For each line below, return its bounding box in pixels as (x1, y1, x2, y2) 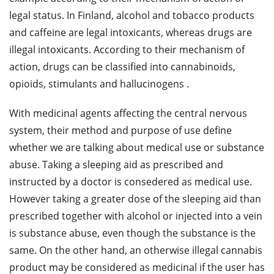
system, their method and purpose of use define (9, 124, 232, 137)
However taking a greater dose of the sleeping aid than (9, 192, 261, 206)
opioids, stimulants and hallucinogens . (9, 77, 189, 91)
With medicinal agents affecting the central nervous (9, 106, 247, 120)
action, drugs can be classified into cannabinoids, (9, 60, 235, 73)
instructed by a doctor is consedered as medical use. (9, 175, 252, 188)
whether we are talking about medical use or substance (9, 141, 264, 154)
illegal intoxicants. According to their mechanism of (9, 43, 245, 56)
